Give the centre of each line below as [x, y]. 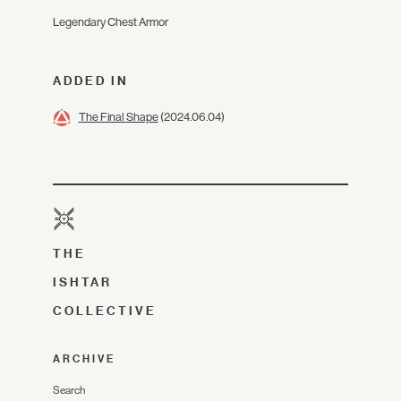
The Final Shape [118, 117]
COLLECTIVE [105, 311]
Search [69, 390]
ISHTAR [82, 282]
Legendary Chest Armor [111, 22]
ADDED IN [91, 81]
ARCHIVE [84, 359]
